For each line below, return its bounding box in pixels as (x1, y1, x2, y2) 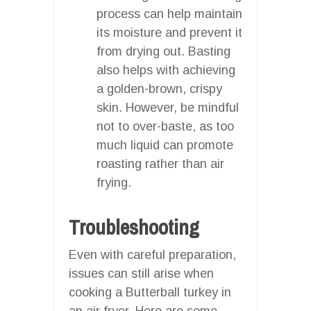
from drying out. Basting (96, 44, 230, 58)
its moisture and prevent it (96, 25, 242, 40)
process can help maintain (96, 6, 242, 21)
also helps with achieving (96, 62, 235, 77)
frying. (96, 175, 131, 190)
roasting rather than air (96, 156, 224, 171)
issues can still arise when (69, 266, 214, 280)
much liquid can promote (96, 137, 233, 152)
